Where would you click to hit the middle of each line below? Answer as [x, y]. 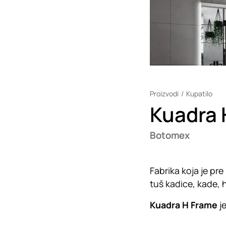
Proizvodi [164, 93]
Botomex [170, 135]
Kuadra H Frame [184, 205]
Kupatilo [200, 93]
